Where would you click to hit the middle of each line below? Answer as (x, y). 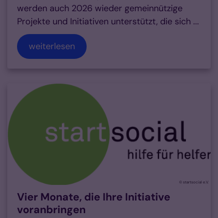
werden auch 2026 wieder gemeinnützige (100, 9)
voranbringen (51, 210)
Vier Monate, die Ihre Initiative (94, 197)
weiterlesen (52, 46)
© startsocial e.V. (194, 182)
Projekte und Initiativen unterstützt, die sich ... (108, 22)
